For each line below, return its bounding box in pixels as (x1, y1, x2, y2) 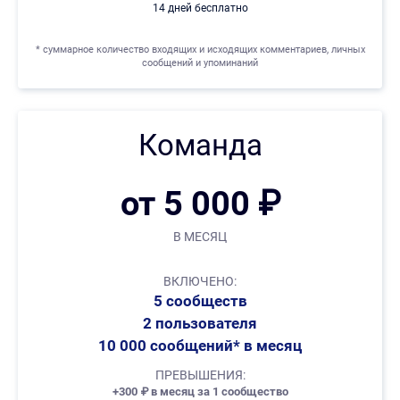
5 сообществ (153, 292, 247, 311)
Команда (137, 128, 262, 163)
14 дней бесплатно (152, 2, 248, 15)
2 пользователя (143, 314, 257, 333)
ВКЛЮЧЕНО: (163, 274, 237, 289)
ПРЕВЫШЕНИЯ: (154, 368, 246, 383)
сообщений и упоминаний (142, 57, 258, 70)
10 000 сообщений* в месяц (98, 337, 302, 355)
